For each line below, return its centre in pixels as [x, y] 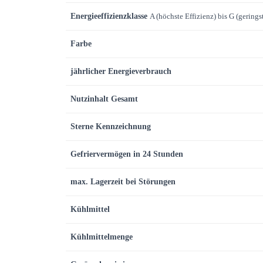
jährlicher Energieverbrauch [121, 71]
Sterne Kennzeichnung [111, 127]
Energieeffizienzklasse [109, 16]
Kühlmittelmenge [102, 237]
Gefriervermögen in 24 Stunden [127, 154]
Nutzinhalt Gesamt [104, 99]
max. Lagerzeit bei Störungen [123, 182]
